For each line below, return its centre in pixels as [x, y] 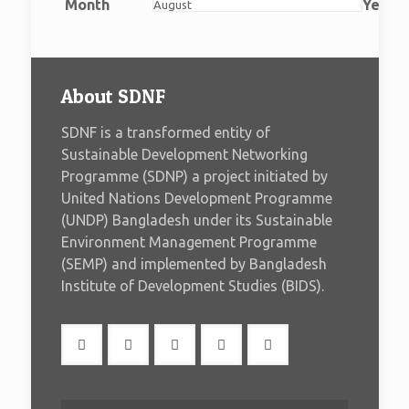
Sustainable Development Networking [184, 154]
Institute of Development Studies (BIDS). [193, 286]
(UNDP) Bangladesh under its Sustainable [197, 220]
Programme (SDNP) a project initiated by [194, 176]
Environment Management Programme [189, 242]
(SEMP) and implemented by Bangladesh [194, 264]
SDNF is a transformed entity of [166, 132]
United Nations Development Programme [197, 198]
